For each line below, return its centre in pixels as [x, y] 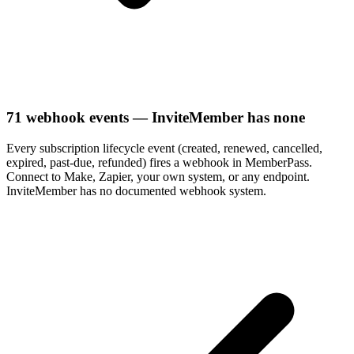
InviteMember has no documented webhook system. [136, 190]
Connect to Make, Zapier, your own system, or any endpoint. [158, 176]
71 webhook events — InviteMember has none [156, 117]
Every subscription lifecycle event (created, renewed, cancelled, [164, 148]
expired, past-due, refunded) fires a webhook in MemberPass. [159, 162]
